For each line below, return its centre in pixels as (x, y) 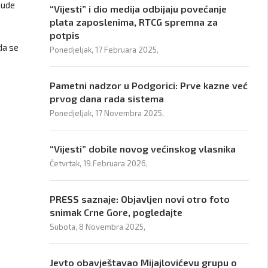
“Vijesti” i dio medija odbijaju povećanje (138, 9)
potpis (65, 35)
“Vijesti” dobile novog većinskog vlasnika (143, 149)
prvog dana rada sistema (107, 98)
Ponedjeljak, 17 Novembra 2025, (107, 113)
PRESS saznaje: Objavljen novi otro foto (140, 199)
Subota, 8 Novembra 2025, (98, 227)
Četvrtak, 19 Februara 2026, (99, 163)
